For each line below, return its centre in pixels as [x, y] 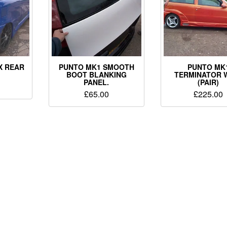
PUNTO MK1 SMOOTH [96, 67]
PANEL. [97, 82]
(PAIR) [209, 82]
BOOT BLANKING [96, 75]
